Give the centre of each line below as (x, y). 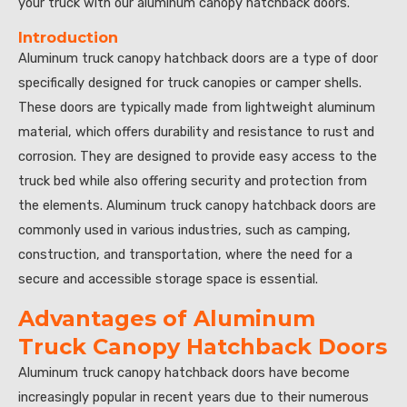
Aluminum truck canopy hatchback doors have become (184, 373)
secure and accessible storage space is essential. (168, 278)
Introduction (68, 37)
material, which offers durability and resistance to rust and (196, 131)
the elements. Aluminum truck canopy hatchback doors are (197, 205)
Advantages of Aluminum (167, 319)
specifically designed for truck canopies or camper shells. (190, 82)
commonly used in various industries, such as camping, (184, 229)
